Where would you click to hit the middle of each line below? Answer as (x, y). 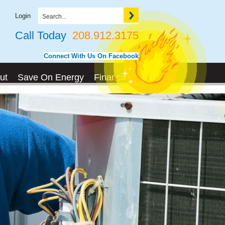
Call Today (41, 35)
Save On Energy (51, 78)
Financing (114, 78)
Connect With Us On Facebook (91, 56)
